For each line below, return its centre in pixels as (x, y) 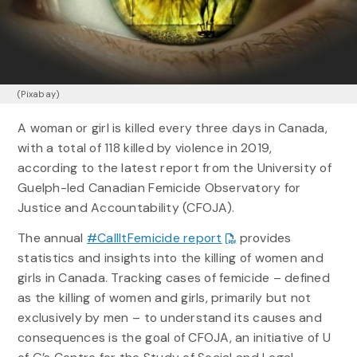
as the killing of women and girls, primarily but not (164, 298)
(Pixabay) (39, 94)
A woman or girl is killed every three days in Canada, (172, 128)
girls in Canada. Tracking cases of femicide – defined (173, 278)
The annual (52, 238)
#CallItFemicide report (154, 238)
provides (264, 238)
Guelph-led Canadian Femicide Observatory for (159, 188)
